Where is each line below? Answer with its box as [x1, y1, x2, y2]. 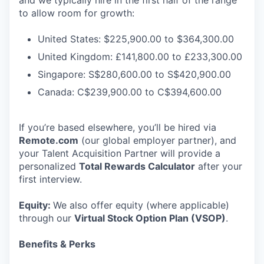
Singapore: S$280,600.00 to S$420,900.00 [38, 68, 231, 80]
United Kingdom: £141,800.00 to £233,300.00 [38, 51, 242, 62]
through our [19, 212, 74, 224]
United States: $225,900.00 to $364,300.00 [38, 33, 234, 45]
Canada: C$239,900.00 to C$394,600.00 [38, 86, 222, 98]
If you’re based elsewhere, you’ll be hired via [19, 121, 216, 133]
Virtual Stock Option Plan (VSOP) [74, 212, 226, 224]
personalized [19, 160, 79, 172]
